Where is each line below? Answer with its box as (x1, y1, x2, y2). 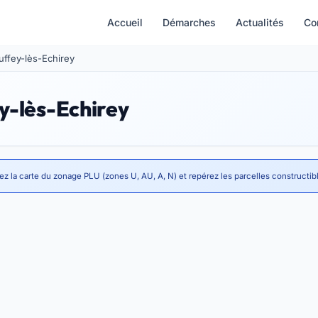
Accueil (107, 16, 143, 28)
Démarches (163, 16, 216, 28)
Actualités (236, 16, 284, 28)
